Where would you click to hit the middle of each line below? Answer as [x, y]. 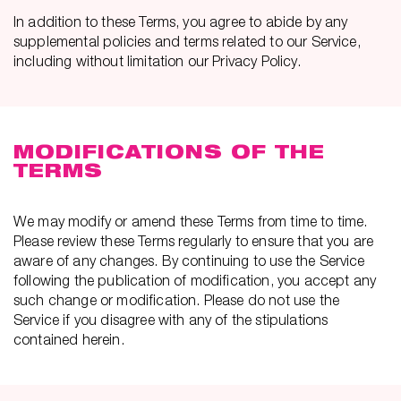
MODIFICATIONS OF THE [169, 152]
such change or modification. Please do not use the [177, 300]
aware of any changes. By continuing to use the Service [189, 260]
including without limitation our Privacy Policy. [157, 61]
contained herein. [69, 339]
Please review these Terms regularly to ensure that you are [194, 241]
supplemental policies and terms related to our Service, [187, 41]
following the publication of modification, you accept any [195, 280]
